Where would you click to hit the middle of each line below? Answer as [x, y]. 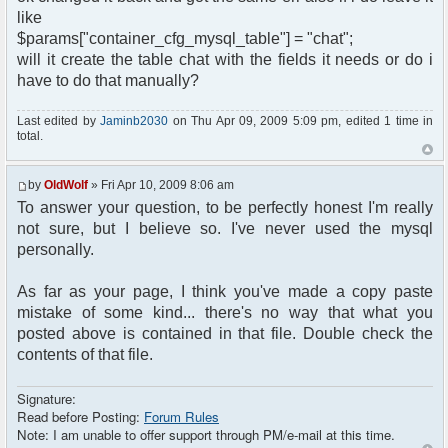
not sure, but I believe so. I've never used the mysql [225, 229]
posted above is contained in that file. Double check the [225, 334]
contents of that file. [85, 355]
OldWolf [66, 185]
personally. [55, 250]
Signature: [46, 398]
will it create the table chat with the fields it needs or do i [225, 60]
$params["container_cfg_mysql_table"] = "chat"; [185, 39]
